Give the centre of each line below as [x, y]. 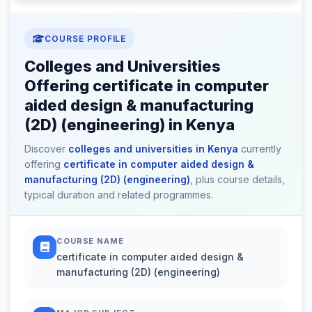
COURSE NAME [90, 241]
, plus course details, [237, 179]
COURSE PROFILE [85, 38]
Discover [46, 148]
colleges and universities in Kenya [153, 148]
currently [260, 148]
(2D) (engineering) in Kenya [130, 124]
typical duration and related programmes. [119, 194]
